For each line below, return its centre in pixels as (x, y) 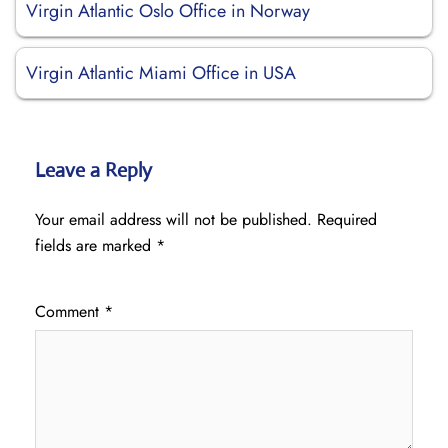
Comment (69, 311)
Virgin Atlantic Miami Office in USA (161, 73)
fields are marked (95, 245)
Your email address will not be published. (173, 219)
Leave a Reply (93, 170)
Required (347, 219)
